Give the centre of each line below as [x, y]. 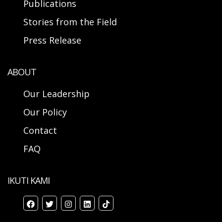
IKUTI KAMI [28, 181]
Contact [40, 131]
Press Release [52, 40]
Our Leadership [56, 94]
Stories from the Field [70, 22]
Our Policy [45, 112]
